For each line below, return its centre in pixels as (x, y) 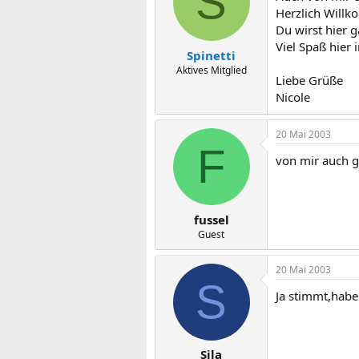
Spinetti (211, 55)
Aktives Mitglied (211, 70)
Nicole (293, 97)
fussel (211, 219)
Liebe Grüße (309, 80)
